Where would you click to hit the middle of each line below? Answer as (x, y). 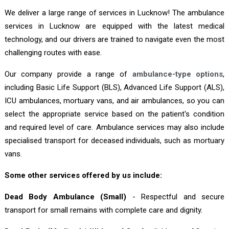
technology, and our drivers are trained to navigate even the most (114, 39)
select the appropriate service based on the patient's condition (114, 114)
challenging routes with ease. (53, 52)
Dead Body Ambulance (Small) (65, 197)
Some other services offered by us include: (83, 175)
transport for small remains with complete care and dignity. (103, 210)
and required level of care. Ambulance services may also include (114, 127)
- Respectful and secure (176, 197)
